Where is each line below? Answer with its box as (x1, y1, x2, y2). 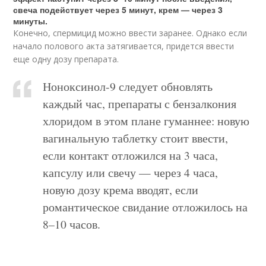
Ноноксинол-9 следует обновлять (43, 78, 213, 94)
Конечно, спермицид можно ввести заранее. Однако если (13, 27, 248, 39)
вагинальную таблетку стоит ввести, (43, 130, 229, 146)
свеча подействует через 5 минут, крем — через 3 (13, 4, 223, 15)
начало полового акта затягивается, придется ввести (13, 40, 235, 52)
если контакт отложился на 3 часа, (43, 147, 218, 163)
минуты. (13, 15, 48, 27)
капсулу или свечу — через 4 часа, (43, 164, 218, 180)
